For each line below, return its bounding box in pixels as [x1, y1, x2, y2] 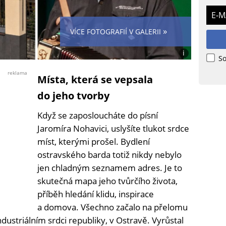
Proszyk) [179, 111, 206, 122]
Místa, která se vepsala [37, 73, 153, 87]
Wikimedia [179, 66, 214, 76]
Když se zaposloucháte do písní [37, 109, 158, 122]
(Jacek [179, 102, 198, 112]
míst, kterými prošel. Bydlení [37, 136, 150, 148]
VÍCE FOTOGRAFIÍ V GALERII [70, 27, 163, 37]
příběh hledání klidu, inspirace [37, 188, 154, 200]
